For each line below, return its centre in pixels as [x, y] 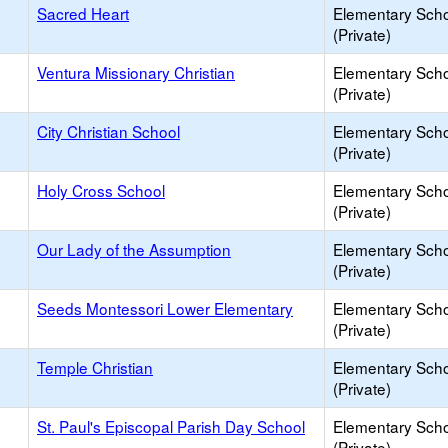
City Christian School [108, 131]
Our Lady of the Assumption [134, 249]
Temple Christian [95, 367]
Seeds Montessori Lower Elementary [165, 308]
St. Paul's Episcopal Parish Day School [171, 426]
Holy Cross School [101, 190]
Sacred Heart [83, 13]
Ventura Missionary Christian [136, 72]
